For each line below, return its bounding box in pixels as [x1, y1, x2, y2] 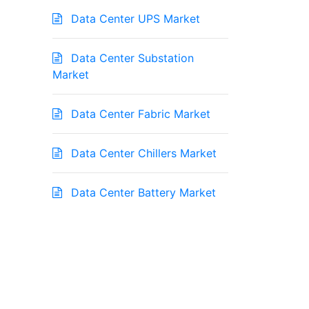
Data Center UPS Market [68, 12, 200, 26]
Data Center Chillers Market [68, 146, 217, 161]
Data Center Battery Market [68, 186, 216, 200]
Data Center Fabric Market [68, 107, 210, 121]
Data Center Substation [68, 51, 194, 66]
